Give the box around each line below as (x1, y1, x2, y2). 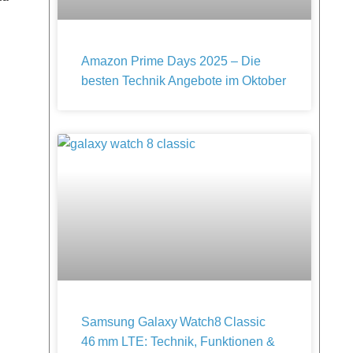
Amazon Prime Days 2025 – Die (81, 54, 261, 68)
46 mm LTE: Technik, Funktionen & (81, 335, 275, 348)
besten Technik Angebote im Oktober (81, 74, 286, 87)
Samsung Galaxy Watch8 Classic (81, 315, 266, 329)
